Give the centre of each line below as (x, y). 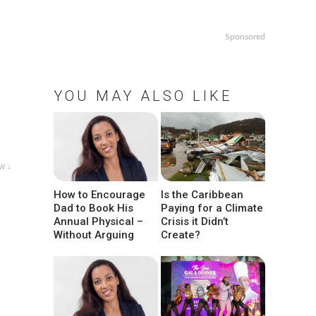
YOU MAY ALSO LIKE (143, 96)
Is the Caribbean (202, 194)
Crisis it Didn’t (195, 221)
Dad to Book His (93, 208)
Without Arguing (94, 235)
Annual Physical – (98, 221)
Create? (181, 235)
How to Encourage (99, 194)
